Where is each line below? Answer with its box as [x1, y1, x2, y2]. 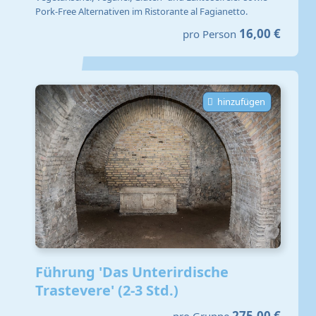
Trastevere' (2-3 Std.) [35, 281, 178, 300]
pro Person [183, 27, 236, 42]
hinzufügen [217, 95, 265, 109]
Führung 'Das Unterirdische [35, 262, 229, 282]
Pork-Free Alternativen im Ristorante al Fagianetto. [35, 4, 248, 18]
